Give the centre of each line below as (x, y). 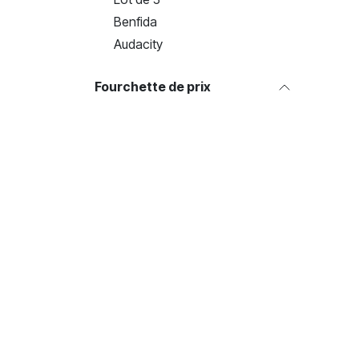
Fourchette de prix (153, 87)
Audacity (138, 44)
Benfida (135, 22)
